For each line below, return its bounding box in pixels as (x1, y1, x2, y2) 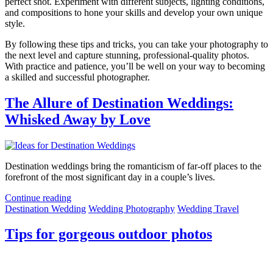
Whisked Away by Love (5, 111, 151, 127)
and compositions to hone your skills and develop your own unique (5, 7, 263, 18)
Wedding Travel (177, 203, 239, 214)
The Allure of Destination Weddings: (5, 94, 233, 111)
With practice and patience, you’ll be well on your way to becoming (5, 60, 265, 71)
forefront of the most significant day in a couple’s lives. (5, 171, 215, 182)
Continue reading (5, 192, 71, 203)
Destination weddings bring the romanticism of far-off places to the (5, 160, 261, 171)
